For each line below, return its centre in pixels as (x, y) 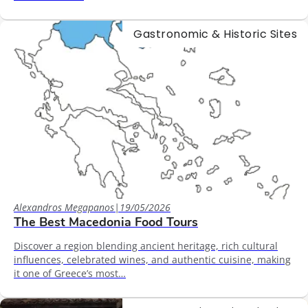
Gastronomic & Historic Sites (215, 34)
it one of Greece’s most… (70, 273)
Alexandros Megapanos (64, 207)
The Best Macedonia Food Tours (106, 222)
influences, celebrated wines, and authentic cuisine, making (152, 259)
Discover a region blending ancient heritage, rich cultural (146, 245)
